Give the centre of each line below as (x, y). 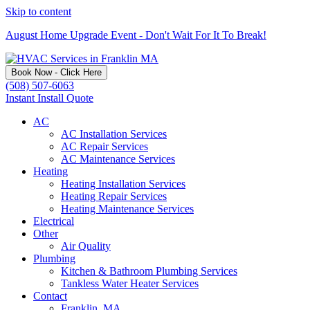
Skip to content (38, 11)
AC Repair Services (104, 146)
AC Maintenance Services (118, 159)
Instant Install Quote (49, 98)
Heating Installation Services (123, 184)
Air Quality (86, 246)
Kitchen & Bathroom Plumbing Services (149, 271)
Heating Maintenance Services (127, 209)
